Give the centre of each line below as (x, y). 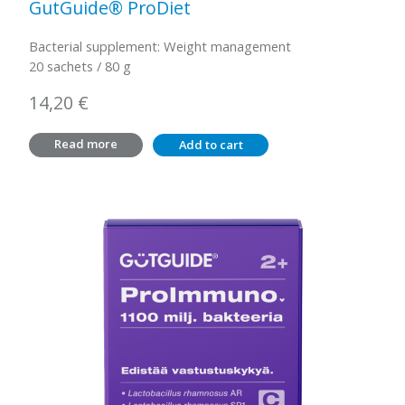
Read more (86, 144)
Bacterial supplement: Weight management (160, 46)
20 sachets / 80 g (80, 66)
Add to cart (211, 145)
